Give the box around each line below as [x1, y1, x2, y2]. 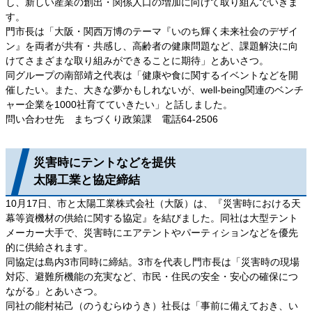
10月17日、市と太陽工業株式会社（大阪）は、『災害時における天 [6, 197, 301, 209]
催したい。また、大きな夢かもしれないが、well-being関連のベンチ [6, 84, 304, 95]
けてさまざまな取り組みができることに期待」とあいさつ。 [6, 54, 269, 66]
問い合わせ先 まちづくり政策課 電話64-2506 [6, 113, 218, 125]
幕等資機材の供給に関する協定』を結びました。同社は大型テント [6, 212, 298, 224]
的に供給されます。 [6, 241, 93, 253]
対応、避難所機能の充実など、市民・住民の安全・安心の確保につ [6, 270, 298, 282]
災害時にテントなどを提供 [33, 156, 175, 170]
